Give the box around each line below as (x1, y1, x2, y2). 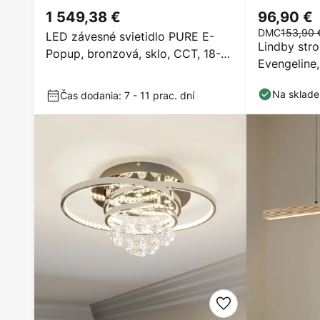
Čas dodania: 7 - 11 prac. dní (60, 89, 194, 102)
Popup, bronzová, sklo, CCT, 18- (46, 46, 221, 61)
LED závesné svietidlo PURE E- (46, 29, 214, 44)
